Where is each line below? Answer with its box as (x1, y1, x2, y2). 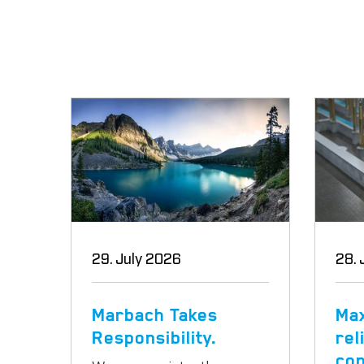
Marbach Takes (92, 312, 218, 323)
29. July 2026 (92, 248, 181, 266)
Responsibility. (92, 335, 217, 346)
